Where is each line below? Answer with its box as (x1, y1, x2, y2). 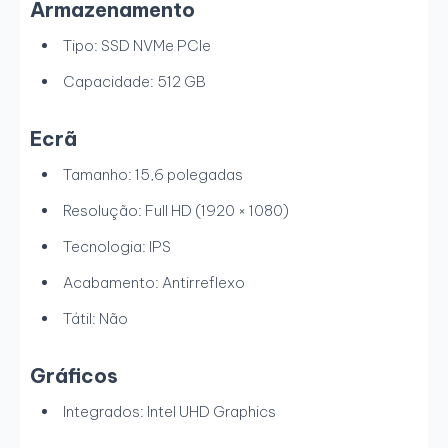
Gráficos (30, 363, 118, 389)
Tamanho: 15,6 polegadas (63, 165, 243, 185)
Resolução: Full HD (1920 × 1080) (63, 201, 289, 221)
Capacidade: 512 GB (63, 72, 206, 92)
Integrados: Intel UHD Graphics (63, 402, 276, 422)
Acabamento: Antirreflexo (63, 273, 245, 293)
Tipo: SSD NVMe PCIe (63, 36, 211, 56)
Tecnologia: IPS (63, 237, 171, 257)
